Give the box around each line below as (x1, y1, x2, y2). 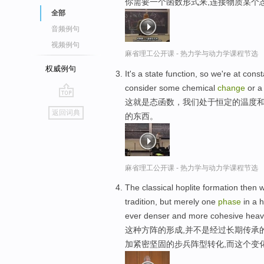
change (217, 82, 245, 93)
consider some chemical (125, 82, 217, 93)
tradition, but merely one (125, 197, 218, 207)
